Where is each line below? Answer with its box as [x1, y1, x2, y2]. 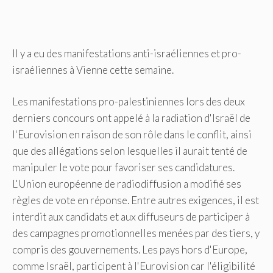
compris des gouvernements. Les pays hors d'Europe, [12, 243, 247, 257]
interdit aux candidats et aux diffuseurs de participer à [12, 210, 250, 224]
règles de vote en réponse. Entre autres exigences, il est [12, 194, 259, 207]
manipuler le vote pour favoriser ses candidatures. [12, 161, 235, 174]
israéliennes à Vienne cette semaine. [12, 63, 174, 76]
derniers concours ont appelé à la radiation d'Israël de [12, 112, 250, 125]
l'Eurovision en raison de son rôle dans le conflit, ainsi [12, 128, 252, 141]
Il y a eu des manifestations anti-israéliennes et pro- [12, 46, 241, 60]
